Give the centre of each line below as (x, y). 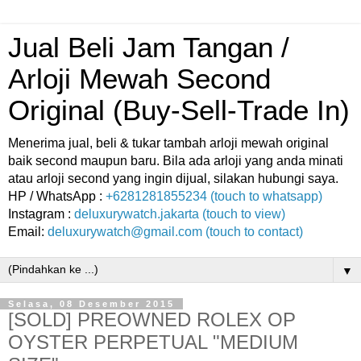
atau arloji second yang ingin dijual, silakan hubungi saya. (173, 178)
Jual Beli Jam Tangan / (149, 48)
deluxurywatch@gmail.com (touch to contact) (175, 232)
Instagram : (41, 214)
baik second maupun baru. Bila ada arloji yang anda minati (176, 161)
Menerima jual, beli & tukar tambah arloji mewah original (168, 143)
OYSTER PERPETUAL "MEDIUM (153, 342)
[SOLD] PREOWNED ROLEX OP (152, 320)
